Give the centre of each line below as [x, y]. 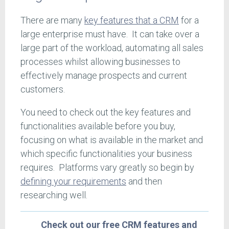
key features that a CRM [132, 20]
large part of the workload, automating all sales [112, 48]
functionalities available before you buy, [98, 126]
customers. [43, 89]
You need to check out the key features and [106, 112]
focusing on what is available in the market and [112, 140]
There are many [52, 20]
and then [144, 181]
